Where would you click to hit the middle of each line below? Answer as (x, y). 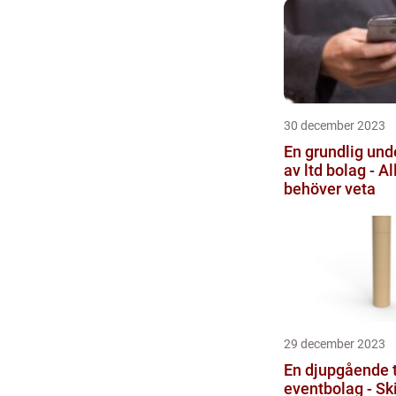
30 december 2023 (334, 126)
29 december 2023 (334, 344)
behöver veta (329, 189)
